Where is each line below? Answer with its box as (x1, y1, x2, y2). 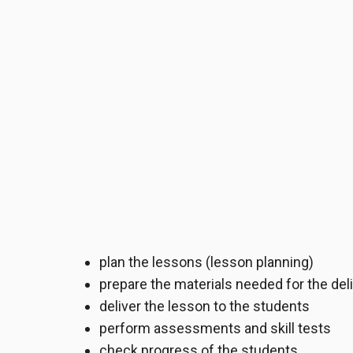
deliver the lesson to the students (99, 298, 310, 315)
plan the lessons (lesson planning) (99, 254, 314, 271)
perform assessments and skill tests (99, 320, 331, 337)
